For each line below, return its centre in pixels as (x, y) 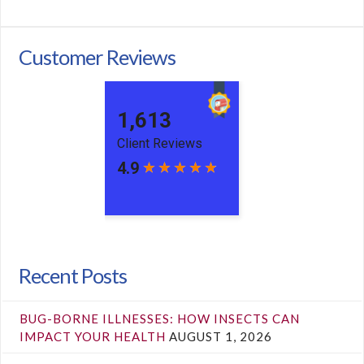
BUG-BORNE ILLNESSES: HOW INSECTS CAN (160, 318)
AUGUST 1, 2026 (221, 336)
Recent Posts (73, 276)
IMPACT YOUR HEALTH (93, 336)
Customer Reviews (97, 56)
